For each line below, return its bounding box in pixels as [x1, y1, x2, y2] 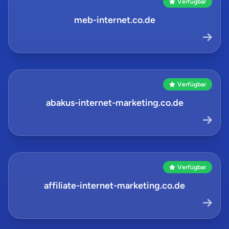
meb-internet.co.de [74, 14, 155, 26]
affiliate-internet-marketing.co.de [44, 180, 185, 191]
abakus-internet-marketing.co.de [45, 97, 184, 108]
